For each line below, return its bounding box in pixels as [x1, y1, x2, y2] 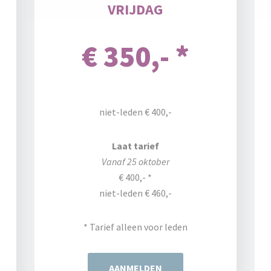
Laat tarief [111, 140, 159, 152]
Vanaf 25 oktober [101, 155, 169, 168]
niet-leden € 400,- [99, 106, 172, 118]
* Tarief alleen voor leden [83, 221, 188, 233]
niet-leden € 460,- [99, 187, 172, 199]
